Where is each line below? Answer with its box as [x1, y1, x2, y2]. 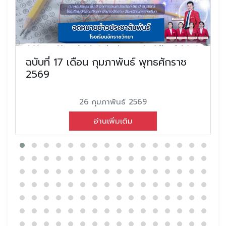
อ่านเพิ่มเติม [93, 115, 133, 127]
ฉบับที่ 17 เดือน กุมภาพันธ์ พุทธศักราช [26, 54, 187, 70]
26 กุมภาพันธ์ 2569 [79, 96, 147, 107]
